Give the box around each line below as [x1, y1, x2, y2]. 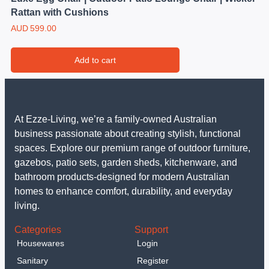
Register [137, 255, 169, 265]
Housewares [17, 238, 64, 248]
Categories [14, 224, 61, 235]
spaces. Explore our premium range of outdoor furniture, [14, 142, 250, 153]
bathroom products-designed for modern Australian [14, 171, 229, 182]
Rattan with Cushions [11, 7, 109, 18]
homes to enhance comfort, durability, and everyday [14, 186, 232, 196]
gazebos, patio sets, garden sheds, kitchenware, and [14, 157, 237, 168]
